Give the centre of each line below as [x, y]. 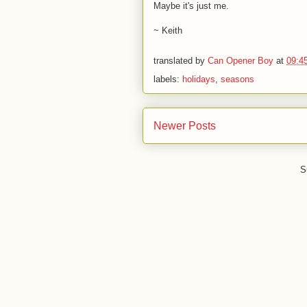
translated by [181, 61]
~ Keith [168, 30]
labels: [168, 79]
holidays [199, 79]
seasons [237, 79]
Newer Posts [185, 126]
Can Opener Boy [241, 61]
